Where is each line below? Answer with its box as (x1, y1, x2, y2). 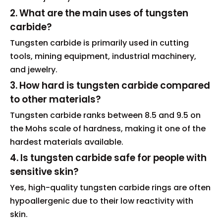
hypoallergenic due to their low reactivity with (10, 195, 193, 207)
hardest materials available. (10, 136, 123, 148)
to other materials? (10, 93, 101, 107)
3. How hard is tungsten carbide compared (10, 79, 210, 93)
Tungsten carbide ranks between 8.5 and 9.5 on (10, 110, 201, 121)
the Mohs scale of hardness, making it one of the (10, 123, 206, 135)
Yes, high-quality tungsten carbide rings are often (10, 182, 211, 194)
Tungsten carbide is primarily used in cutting (10, 37, 189, 49)
